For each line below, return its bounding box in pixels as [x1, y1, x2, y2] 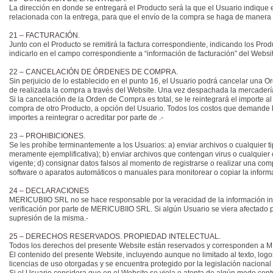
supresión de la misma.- [9, 214, 88, 222]
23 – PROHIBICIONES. [9, 132, 87, 140]
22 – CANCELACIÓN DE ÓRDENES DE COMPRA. [9, 68, 180, 76]
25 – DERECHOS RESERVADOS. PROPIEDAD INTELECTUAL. [9, 232, 222, 241]
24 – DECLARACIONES [9, 186, 91, 195]
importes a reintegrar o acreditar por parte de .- [9, 113, 163, 122]
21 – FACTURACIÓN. [9, 31, 82, 40]
